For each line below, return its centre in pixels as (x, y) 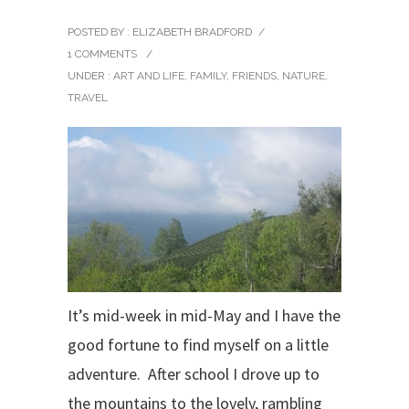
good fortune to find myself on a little (198, 345)
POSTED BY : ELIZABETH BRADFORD (160, 32)
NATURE (304, 76)
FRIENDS (254, 76)
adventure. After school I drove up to (194, 374)
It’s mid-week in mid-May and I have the (204, 315)
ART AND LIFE (147, 76)
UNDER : (89, 76)
